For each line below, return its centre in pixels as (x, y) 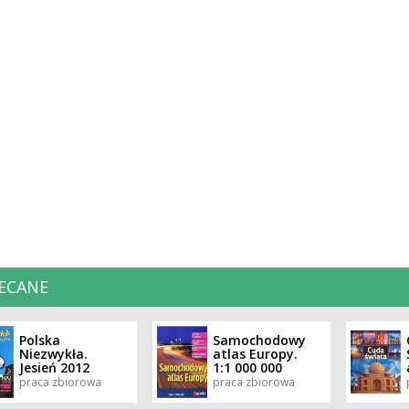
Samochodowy (260, 340)
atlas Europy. (256, 353)
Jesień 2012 (55, 367)
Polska (40, 340)
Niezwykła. (54, 353)
